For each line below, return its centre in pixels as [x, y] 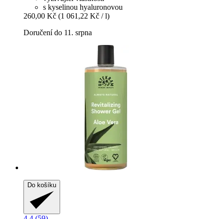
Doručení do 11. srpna [58, 33]
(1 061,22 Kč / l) [84, 16]
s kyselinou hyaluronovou [83, 7]
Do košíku [42, 185]
